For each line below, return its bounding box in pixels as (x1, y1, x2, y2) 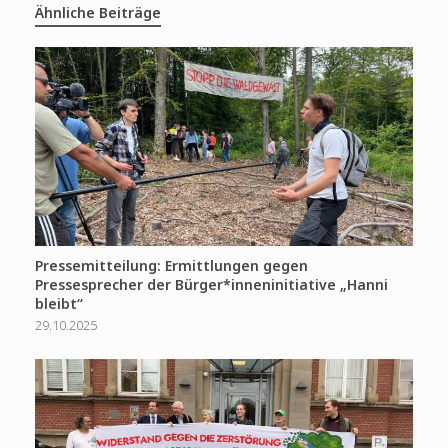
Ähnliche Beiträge (35, 2, 161, 22)
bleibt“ (35, 294, 83, 314)
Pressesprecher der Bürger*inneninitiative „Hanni (35, 275, 388, 295)
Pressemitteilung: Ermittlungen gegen (35, 256, 308, 276)
